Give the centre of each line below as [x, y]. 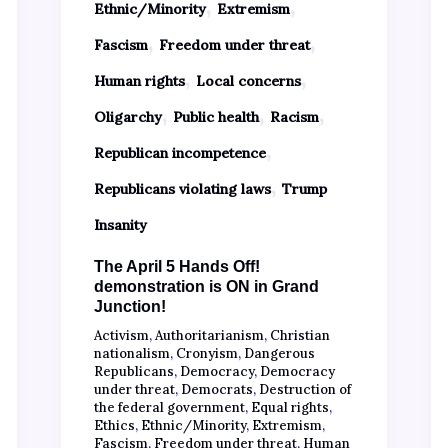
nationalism [131, 353]
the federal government [169, 407]
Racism [294, 116]
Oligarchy [127, 116]
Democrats [216, 389]
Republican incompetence [179, 152]
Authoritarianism [209, 335]
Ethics [114, 425]
